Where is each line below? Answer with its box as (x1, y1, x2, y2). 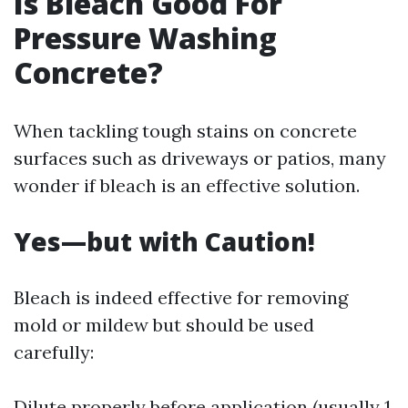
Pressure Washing (14, 18, 277, 57)
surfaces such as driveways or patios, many (14, 147, 386, 169)
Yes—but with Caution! (14, 224, 315, 259)
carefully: (14, 341, 94, 363)
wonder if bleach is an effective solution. (14, 174, 360, 197)
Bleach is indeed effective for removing (14, 286, 348, 309)
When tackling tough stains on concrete (14, 119, 357, 142)
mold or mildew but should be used (14, 313, 314, 336)
